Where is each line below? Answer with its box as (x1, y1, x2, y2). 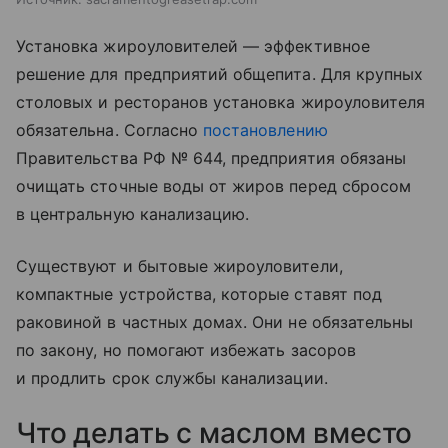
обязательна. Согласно (16, 119, 204, 140)
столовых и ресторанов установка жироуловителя (16, 91, 426, 112)
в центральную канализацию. (16, 203, 250, 224)
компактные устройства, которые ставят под (16, 283, 382, 304)
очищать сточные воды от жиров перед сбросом (16, 175, 412, 196)
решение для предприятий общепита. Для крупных (16, 63, 424, 84)
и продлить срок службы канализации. (16, 367, 328, 388)
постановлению (203, 119, 328, 140)
